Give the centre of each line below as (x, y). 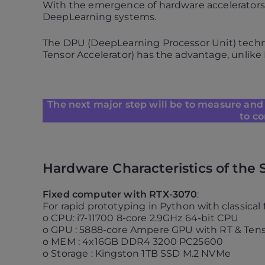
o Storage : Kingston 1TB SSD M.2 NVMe (137, 253)
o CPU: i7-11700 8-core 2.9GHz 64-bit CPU (141, 218)
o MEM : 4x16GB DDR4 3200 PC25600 (133, 242)
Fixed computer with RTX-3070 (120, 194)
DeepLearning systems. (100, 17)
